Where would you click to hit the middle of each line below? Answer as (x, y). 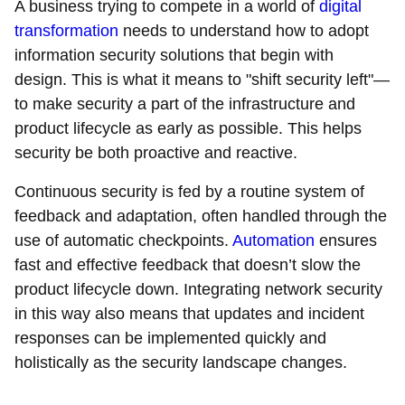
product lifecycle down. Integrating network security (198, 289)
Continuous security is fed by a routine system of (189, 191)
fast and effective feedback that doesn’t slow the (188, 264)
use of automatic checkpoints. (123, 240)
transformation (66, 30)
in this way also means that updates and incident (189, 313)
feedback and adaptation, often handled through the (201, 216)
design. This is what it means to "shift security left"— (202, 79)
